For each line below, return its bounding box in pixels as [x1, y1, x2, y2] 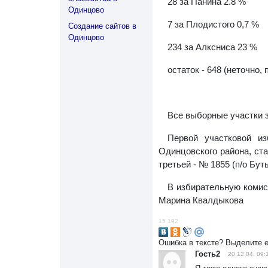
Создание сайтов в [68, 22, 136, 31]
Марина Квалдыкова [159, 195, 243, 205]
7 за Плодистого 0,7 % [167, 19, 259, 29]
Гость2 [194, 249, 220, 258]
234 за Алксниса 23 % [167, 42, 257, 52]
